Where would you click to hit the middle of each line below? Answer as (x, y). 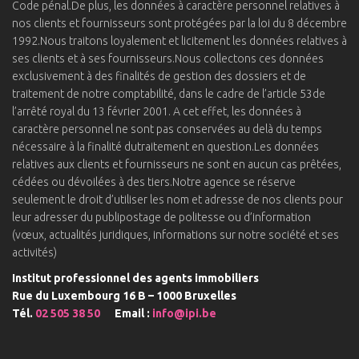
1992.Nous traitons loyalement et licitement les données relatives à (179, 41)
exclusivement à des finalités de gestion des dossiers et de (159, 76)
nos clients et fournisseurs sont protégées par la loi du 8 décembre (179, 23)
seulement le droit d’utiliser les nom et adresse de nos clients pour (177, 200)
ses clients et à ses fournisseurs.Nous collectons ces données (168, 58)
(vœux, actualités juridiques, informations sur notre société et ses (175, 235)
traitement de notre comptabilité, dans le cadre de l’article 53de (169, 94)
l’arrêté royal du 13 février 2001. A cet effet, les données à (157, 111)
